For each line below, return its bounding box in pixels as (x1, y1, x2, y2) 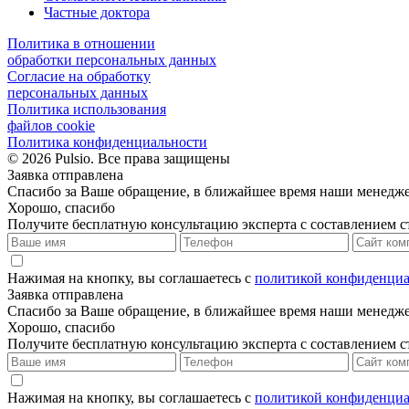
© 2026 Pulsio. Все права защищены (7, 151, 230, 167)
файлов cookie (7, 118, 95, 134)
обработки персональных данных (7, 52, 216, 68)
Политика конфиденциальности (7, 134, 207, 151)
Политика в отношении (7, 36, 155, 52)
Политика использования (7, 101, 166, 118)
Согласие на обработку (7, 68, 151, 85)
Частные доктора (44, 5, 150, 21)
